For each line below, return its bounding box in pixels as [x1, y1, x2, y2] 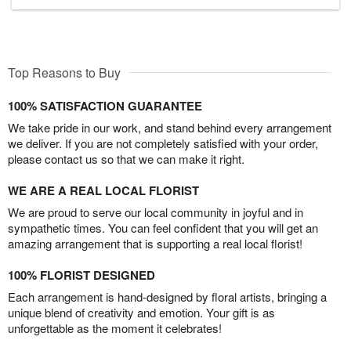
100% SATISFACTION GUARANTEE [8, 96, 202, 114]
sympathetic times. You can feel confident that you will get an [8, 219, 318, 236]
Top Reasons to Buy [8, 63, 121, 81]
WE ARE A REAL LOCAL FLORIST [8, 181, 199, 199]
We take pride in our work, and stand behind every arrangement [8, 118, 331, 136]
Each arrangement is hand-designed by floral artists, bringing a [8, 288, 327, 305]
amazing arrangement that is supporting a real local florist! [8, 234, 302, 251]
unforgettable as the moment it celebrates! [8, 319, 222, 336]
